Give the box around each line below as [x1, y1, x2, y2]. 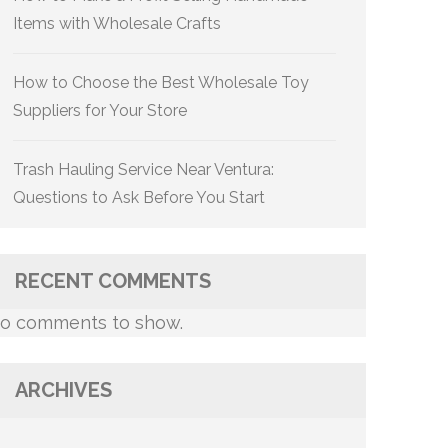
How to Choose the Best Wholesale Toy [13, 73, 309, 92]
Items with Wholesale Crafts [13, 14, 221, 33]
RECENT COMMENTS [15, 269, 211, 293]
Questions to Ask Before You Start [13, 188, 265, 207]
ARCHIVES [15, 378, 112, 402]
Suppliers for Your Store [13, 101, 187, 120]
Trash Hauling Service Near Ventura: [13, 160, 274, 179]
